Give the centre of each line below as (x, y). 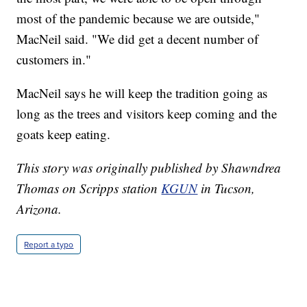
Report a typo (49, 244)
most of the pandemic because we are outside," (138, 18)
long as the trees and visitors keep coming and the (147, 113)
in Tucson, (226, 188)
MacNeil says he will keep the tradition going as (142, 93)
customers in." (54, 59)
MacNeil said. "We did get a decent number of (138, 38)
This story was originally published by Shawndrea (149, 167)
